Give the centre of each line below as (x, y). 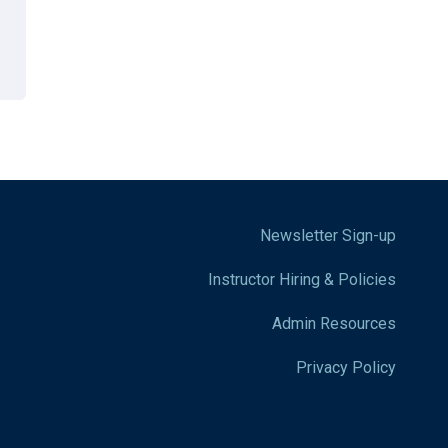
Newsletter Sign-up (327, 235)
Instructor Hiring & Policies (301, 279)
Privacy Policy (345, 367)
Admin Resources (333, 323)
